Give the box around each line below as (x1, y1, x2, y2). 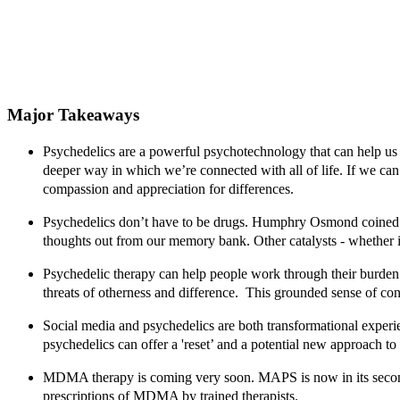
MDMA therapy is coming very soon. (43, 369, 258, 385)
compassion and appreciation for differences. (43, 180, 297, 196)
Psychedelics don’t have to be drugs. (43, 213, 252, 229)
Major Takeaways (7, 105, 139, 125)
